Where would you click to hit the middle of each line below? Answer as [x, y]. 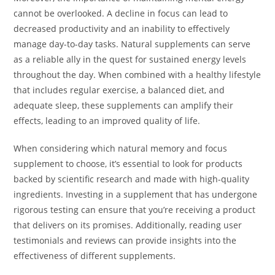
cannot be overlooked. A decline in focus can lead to [121, 14]
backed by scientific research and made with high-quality [132, 179]
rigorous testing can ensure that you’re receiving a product [135, 210]
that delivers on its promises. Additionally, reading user [128, 225]
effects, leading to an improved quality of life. [107, 121]
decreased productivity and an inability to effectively [122, 29]
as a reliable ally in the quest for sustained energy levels [130, 60]
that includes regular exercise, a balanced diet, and [119, 90]
